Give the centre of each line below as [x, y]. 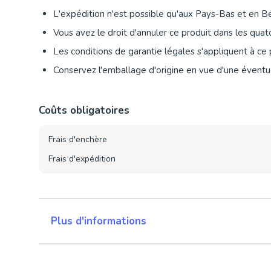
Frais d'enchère [78, 140]
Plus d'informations [99, 221]
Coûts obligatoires [84, 111]
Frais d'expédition [82, 159]
